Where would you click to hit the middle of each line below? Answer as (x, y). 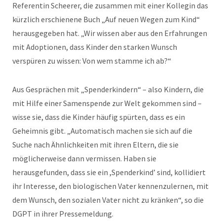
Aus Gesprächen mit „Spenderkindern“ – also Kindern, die (108, 89)
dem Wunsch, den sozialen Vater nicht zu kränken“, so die (108, 200)
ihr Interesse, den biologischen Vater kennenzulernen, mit (110, 186)
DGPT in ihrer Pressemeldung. (63, 213)
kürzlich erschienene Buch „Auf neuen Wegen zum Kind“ (106, 19)
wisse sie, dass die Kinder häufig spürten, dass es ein (99, 117)
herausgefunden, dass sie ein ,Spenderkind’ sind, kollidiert (109, 172)
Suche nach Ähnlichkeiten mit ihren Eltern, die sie (95, 144)
